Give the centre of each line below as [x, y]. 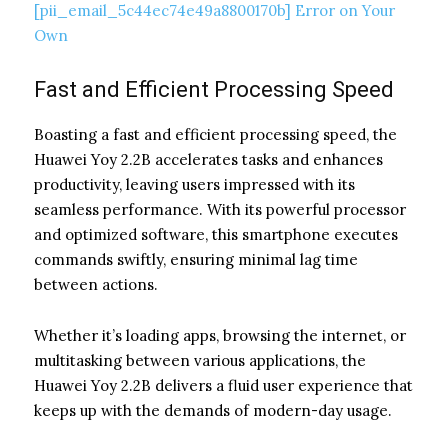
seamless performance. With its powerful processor [220, 209]
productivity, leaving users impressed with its [194, 184]
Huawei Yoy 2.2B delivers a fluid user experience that [223, 385]
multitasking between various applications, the [200, 360]
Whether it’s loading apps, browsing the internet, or [220, 335]
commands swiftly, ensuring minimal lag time [196, 259]
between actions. [96, 284]
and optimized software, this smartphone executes [216, 234]
